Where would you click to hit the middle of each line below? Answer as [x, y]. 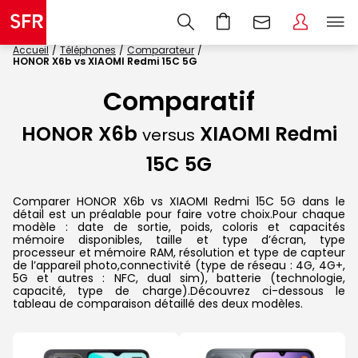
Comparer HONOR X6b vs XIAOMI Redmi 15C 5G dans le [179, 201]
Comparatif [179, 101]
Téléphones [88, 50]
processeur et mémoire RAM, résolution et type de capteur [179, 252]
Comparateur [161, 50]
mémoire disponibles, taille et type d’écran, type [179, 239]
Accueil [31, 50]
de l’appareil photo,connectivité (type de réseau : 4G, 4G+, [179, 265]
